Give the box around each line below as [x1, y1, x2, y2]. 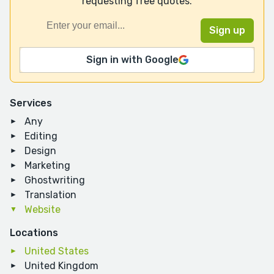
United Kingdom [24, 259, 98, 272]
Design [24, 144, 56, 157]
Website [24, 203, 61, 215]
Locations [10, 226, 58, 239]
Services [10, 97, 52, 109]
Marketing [24, 159, 70, 171]
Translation [24, 188, 76, 201]
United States [24, 245, 89, 257]
